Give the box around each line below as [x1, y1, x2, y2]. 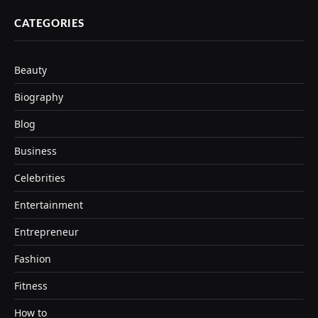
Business [14, 144, 57, 158]
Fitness [14, 279, 48, 293]
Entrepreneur [14, 225, 79, 239]
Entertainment [14, 198, 83, 212]
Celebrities [14, 171, 65, 185]
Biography [14, 90, 63, 104]
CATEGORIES [14, 18, 84, 30]
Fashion [14, 252, 51, 266]
